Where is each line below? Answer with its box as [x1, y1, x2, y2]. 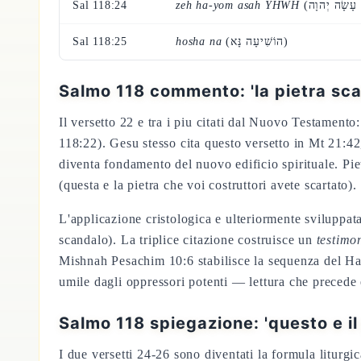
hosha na [176, 35, 222, 48]
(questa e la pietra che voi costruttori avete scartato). [59, 178, 357, 192]
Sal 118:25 [73, 35, 127, 48]
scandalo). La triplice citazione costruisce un [59, 233, 317, 247]
